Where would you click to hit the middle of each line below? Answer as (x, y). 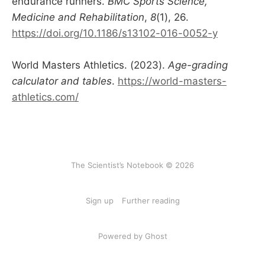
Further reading (151, 201)
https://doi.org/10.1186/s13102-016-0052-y (115, 33)
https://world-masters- (172, 81)
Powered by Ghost (132, 236)
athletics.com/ (45, 97)
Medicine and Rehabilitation (78, 17)
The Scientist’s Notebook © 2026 (132, 165)
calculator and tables (62, 81)
